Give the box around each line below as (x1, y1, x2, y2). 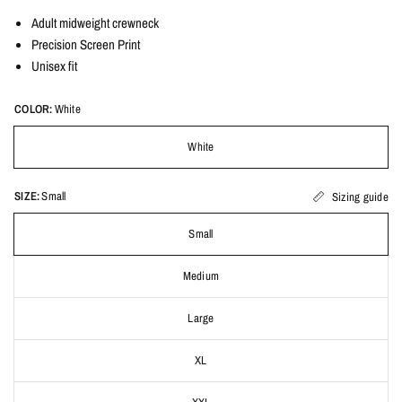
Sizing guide (331, 188, 389, 205)
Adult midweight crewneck (31, 13, 159, 32)
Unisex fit (31, 57, 77, 75)
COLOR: (14, 101, 53, 117)
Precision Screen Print (31, 35, 140, 54)
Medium (182, 268, 220, 284)
